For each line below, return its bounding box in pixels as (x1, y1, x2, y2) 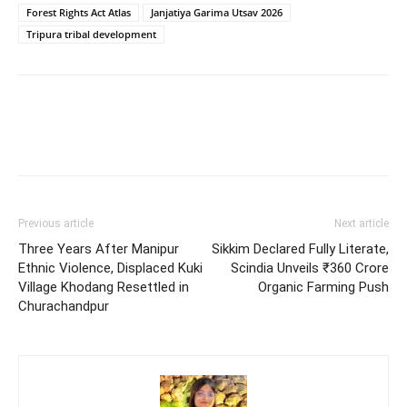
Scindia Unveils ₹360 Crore (231, 259, 389, 276)
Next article (334, 216, 389, 230)
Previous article (18, 216, 94, 230)
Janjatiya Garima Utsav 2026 (151, 5, 283, 19)
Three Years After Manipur (18, 240, 179, 257)
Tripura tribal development (26, 26, 156, 41)
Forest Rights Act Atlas (26, 5, 131, 19)
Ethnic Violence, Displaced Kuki (18, 259, 203, 276)
